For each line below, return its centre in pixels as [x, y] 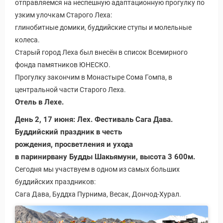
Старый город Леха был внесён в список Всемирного [101, 53]
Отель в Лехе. [39, 102]
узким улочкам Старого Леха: [63, 15]
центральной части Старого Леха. [70, 90]
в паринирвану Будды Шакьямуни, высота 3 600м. [105, 157]
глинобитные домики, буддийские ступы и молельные [103, 28]
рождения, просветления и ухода [74, 145]
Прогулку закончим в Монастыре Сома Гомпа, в [94, 77]
